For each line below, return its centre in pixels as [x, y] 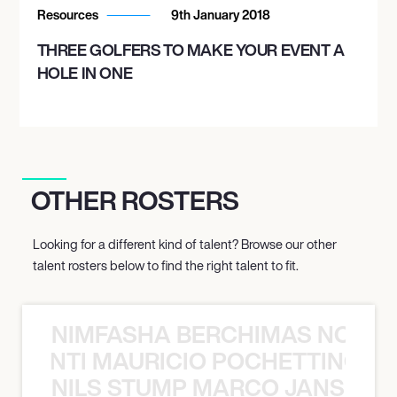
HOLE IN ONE [85, 72]
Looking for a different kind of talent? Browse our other [185, 244]
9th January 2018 [219, 14]
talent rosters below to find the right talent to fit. [166, 265]
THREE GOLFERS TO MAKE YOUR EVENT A [191, 49]
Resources [69, 14]
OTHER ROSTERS [135, 200]
